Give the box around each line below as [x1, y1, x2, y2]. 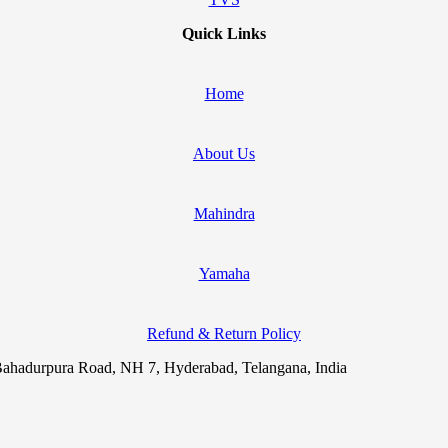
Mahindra [193, 204, 255, 222]
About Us [193, 144, 255, 162]
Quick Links [182, 24, 266, 42]
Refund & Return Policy [147, 324, 301, 342]
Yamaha [198, 264, 250, 282]
